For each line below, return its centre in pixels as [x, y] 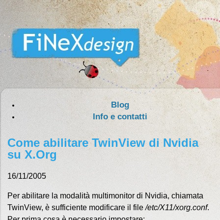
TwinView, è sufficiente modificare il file [76, 207]
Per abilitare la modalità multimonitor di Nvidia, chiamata [105, 196]
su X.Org [32, 154]
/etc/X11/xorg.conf [176, 207]
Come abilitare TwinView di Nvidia [103, 143]
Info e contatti [120, 117]
